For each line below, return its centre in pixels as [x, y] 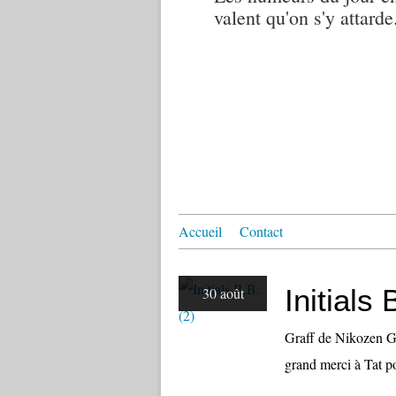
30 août [223, 293]
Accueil [200, 231]
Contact [261, 231]
